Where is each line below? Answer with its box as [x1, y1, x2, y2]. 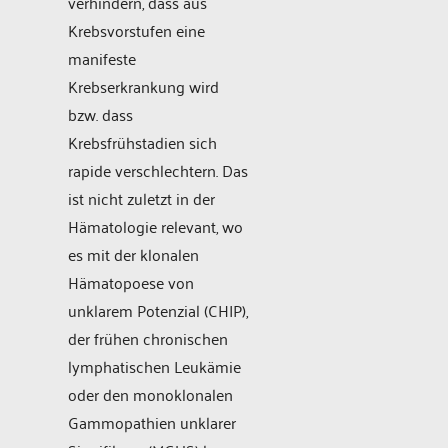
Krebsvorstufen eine [68, 16, 205, 45]
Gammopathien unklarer [68, 408, 236, 437]
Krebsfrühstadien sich [68, 128, 217, 157]
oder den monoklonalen [68, 380, 233, 409]
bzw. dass [68, 100, 133, 129]
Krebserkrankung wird [68, 72, 219, 101]
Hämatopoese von [68, 268, 194, 297]
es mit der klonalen [68, 240, 199, 269]
